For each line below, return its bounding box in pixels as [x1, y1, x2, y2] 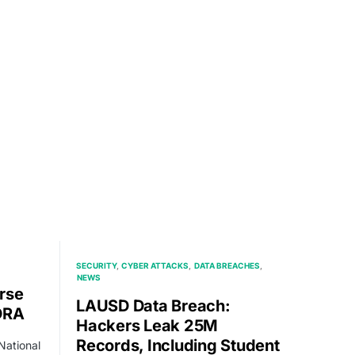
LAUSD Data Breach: [76, 296, 231, 315]
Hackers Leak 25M [76, 315, 218, 335]
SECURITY [76, 260, 116, 270]
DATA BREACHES [193, 260, 260, 270]
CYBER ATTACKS [121, 260, 189, 270]
